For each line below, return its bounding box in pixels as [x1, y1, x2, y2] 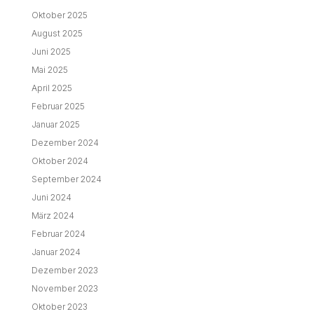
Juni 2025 [31, 46, 71, 57]
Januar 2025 [31, 119, 80, 130]
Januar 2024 [31, 247, 81, 257]
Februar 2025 [31, 101, 85, 111]
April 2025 [31, 83, 72, 93]
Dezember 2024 [31, 137, 99, 148]
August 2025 [31, 28, 83, 39]
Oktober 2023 [31, 301, 88, 312]
